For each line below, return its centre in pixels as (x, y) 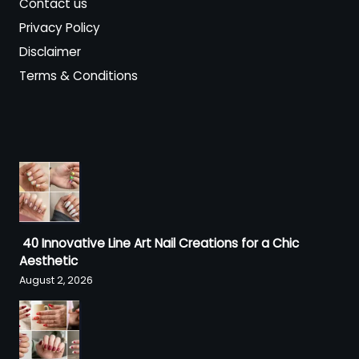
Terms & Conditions (79, 75)
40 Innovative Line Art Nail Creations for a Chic (159, 243)
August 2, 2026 (56, 280)
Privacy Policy (60, 27)
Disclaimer (50, 51)
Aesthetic (48, 260)
